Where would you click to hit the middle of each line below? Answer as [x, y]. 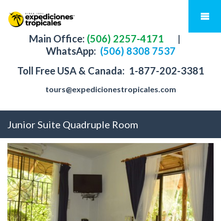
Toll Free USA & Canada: [72, 71]
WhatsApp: [72, 51]
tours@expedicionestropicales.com [110, 89]
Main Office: [57, 38]
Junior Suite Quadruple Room [73, 124]
